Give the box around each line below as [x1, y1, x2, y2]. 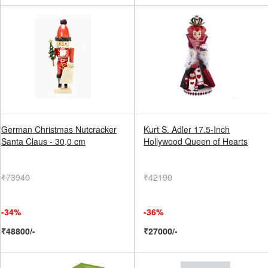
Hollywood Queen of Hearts [144, 135, 248, 147]
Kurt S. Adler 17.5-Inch [144, 123, 230, 135]
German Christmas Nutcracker [1, 123, 117, 135]
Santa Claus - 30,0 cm [1, 135, 86, 147]
